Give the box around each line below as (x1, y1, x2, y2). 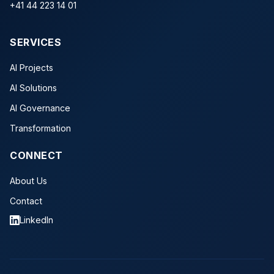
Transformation (10, 123, 71, 134)
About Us (10, 176, 47, 187)
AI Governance (10, 103, 70, 114)
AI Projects (10, 62, 53, 73)
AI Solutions (10, 83, 57, 94)
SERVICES (10, 36, 61, 49)
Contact (10, 196, 42, 207)
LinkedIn (20, 215, 53, 226)
